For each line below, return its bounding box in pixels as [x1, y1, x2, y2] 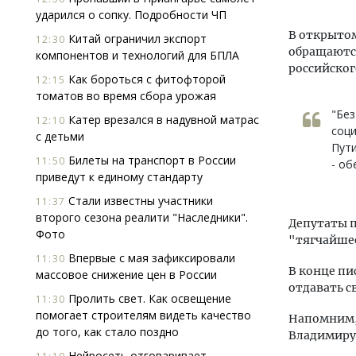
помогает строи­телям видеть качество [36, 308, 251, 323]
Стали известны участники [65, 193, 213, 208]
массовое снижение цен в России [36, 267, 217, 282]
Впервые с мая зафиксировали [65, 250, 235, 265]
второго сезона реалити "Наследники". [36, 210, 248, 225]
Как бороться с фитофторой [65, 72, 226, 87]
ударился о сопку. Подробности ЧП [36, 7, 226, 22]
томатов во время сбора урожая [36, 88, 216, 103]
